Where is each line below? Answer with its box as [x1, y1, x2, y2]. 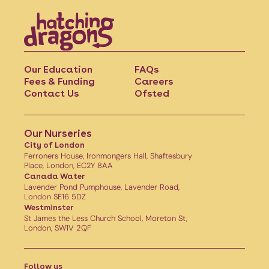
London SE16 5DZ [24, 192, 86, 202]
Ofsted [134, 88, 169, 100]
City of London [24, 141, 85, 150]
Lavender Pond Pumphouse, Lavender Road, [24, 182, 180, 193]
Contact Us [24, 88, 79, 100]
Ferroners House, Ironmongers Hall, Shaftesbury [24, 151, 192, 162]
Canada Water [24, 172, 85, 181]
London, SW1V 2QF [24, 223, 91, 234]
